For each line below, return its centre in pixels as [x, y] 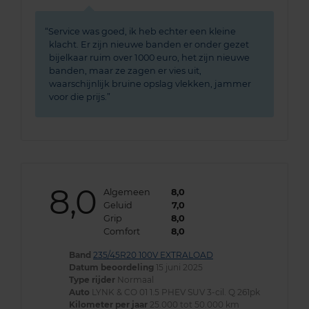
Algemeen [127, 192]
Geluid [118, 206]
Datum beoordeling [111, 268]
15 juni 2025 [178, 268]
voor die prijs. [78, 97]
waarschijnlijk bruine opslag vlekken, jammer [150, 84]
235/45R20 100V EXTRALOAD [153, 255]
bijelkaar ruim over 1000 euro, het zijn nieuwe [149, 58]
